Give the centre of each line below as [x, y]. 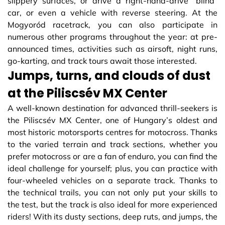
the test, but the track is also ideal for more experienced [113, 204]
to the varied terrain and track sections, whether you [113, 144]
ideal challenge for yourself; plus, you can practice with [113, 168]
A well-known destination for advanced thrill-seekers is [113, 108]
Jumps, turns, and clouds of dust [109, 75]
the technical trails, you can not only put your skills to [113, 192]
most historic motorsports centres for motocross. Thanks [113, 132]
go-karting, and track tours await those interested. [102, 61]
